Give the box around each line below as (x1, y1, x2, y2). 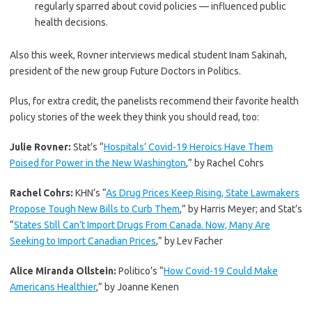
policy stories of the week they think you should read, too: (10, 111, 259, 123)
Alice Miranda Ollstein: (10, 265, 116, 276)
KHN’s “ (73, 187, 106, 198)
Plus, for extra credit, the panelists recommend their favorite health (10, 95, 299, 107)
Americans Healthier (10, 281, 96, 292)
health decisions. (35, 16, 108, 28)
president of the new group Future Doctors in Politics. (10, 65, 241, 77)
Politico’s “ (116, 265, 164, 276)
